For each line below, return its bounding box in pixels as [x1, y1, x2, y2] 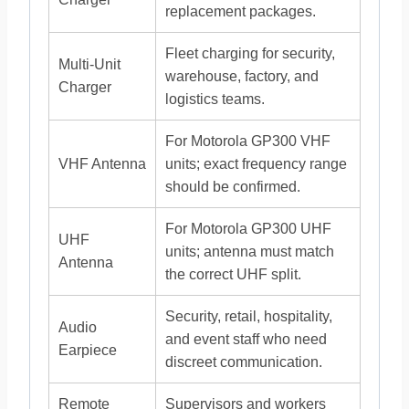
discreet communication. [165, 354, 322, 370]
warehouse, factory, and [165, 68, 319, 84]
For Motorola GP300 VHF [165, 133, 330, 149]
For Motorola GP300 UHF [165, 221, 331, 236]
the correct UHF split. [165, 267, 301, 282]
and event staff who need [165, 331, 327, 347]
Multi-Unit [58, 57, 121, 72]
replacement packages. [165, 4, 316, 19]
